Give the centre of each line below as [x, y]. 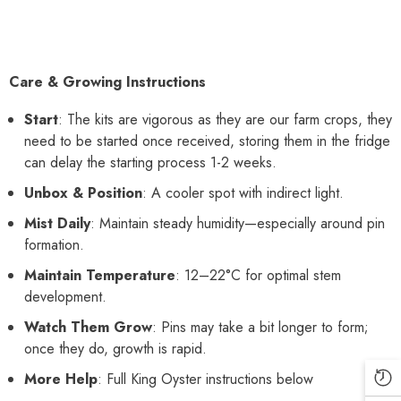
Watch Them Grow [88, 327]
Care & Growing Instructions [107, 82]
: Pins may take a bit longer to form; [260, 327]
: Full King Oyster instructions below [205, 379]
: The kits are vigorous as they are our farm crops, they [225, 119]
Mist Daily [57, 223]
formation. [54, 245]
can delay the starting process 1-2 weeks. [150, 162]
